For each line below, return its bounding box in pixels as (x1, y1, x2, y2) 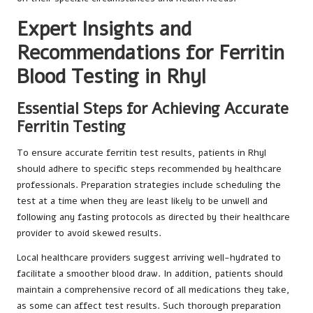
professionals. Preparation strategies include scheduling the (17, 177, 281, 191)
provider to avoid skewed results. (17, 226, 161, 240)
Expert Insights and (17, 15, 191, 43)
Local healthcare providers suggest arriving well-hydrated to (17, 250, 281, 264)
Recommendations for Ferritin (17, 38, 284, 66)
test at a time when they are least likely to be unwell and (17, 194, 268, 208)
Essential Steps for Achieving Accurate (17, 97, 289, 119)
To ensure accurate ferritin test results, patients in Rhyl (17, 145, 266, 159)
